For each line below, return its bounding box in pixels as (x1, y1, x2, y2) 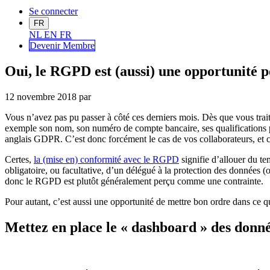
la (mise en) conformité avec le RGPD (34, 154, 179, 165)
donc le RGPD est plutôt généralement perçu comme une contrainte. (5, 176, 263, 187)
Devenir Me (30, 40, 75, 51)
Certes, (5, 154, 34, 165)
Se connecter (29, 6, 78, 17)
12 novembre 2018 (5, 92, 77, 102)
